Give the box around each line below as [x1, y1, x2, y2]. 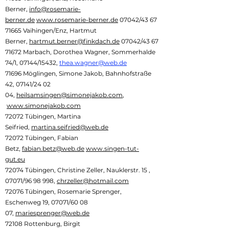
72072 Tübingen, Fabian [5, 134, 78, 142]
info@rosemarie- [29, 5, 81, 13]
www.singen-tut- [86, 145, 139, 152]
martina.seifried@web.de [31, 123, 108, 131]
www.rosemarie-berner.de [36, 16, 118, 24]
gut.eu [5, 155, 25, 163]
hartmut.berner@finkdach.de [29, 37, 120, 45]
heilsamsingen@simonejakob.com [16, 91, 123, 99]
